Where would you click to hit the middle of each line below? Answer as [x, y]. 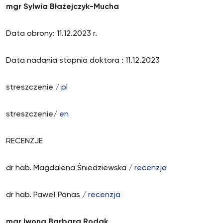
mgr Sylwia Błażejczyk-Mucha [62, 7]
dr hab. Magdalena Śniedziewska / [70, 168]
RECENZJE [24, 141]
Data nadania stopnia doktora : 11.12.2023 [83, 61]
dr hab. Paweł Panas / [47, 195]
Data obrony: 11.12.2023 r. [52, 34]
